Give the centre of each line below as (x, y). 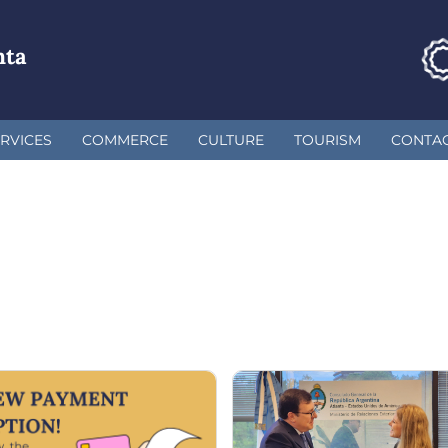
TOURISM (327, 139)
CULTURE (231, 139)
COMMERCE (125, 139)
